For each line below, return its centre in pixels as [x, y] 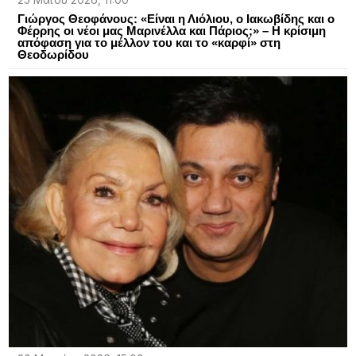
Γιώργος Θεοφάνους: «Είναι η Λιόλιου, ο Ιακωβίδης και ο [176, 19]
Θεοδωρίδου [53, 55]
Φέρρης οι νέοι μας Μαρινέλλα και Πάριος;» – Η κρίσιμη [171, 31]
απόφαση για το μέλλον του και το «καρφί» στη [149, 43]
